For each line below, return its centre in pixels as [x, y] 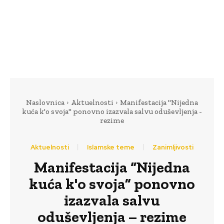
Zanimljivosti [173, 147]
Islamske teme [111, 147]
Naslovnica [45, 102]
